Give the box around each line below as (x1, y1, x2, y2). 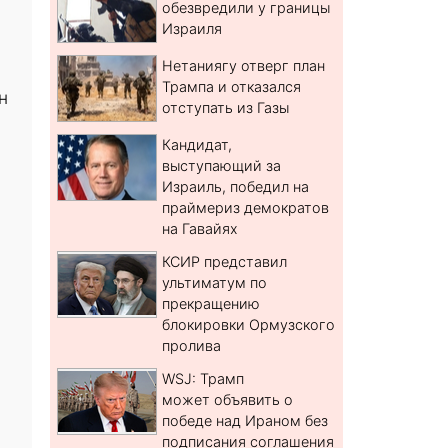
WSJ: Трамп (162, 370, 245, 388)
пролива (162, 337, 222, 355)
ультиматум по (162, 274, 268, 292)
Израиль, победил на (162, 178, 310, 196)
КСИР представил (162, 253, 288, 271)
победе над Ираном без (162, 412, 329, 430)
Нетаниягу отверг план (162, 57, 326, 75)
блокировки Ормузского (162, 316, 336, 334)
